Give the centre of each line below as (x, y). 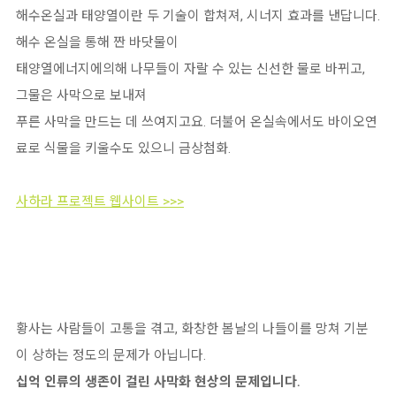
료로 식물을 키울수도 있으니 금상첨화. (123, 148)
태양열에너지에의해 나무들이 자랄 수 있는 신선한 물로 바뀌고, (190, 69)
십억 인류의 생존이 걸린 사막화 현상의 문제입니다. (158, 381)
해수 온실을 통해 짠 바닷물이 (97, 42)
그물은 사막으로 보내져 (81, 95)
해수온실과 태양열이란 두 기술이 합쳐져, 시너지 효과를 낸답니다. (198, 15)
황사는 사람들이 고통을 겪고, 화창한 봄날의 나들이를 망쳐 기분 (192, 328)
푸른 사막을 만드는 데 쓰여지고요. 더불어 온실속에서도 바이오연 (197, 122)
